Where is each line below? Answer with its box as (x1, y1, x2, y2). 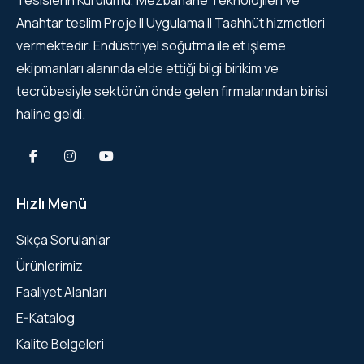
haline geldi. (16, 104, 85, 123)
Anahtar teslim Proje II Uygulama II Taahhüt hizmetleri (16, 13, 325, 32)
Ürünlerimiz (16, 256, 83, 275)
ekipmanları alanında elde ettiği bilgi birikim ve (16, 58, 279, 77)
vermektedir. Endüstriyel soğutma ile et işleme (16, 36, 286, 54)
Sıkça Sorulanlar (16, 230, 110, 249)
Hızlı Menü (16, 193, 87, 213)
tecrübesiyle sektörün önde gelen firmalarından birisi (16, 81, 327, 100)
